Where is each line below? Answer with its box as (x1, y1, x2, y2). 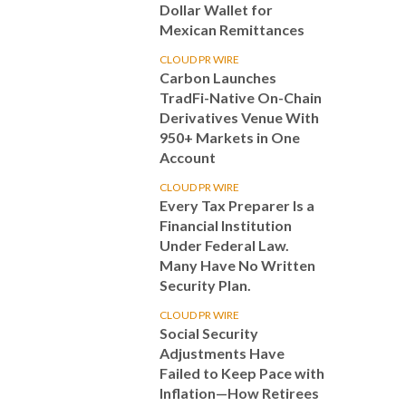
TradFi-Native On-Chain (159, 89, 322, 106)
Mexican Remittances (159, 21, 304, 38)
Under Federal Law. (159, 237, 289, 254)
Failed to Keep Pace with (159, 364, 324, 382)
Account (159, 149, 216, 166)
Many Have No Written (159, 256, 315, 274)
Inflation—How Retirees (159, 384, 319, 401)
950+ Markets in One (159, 129, 300, 146)
